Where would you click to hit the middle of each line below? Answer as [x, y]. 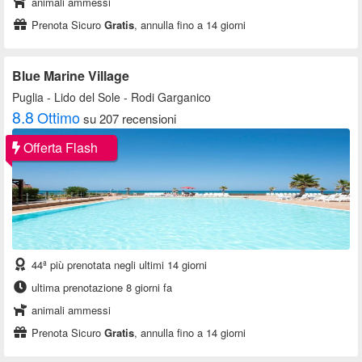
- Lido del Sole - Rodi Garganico [127, 97]
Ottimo [59, 118]
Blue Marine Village [71, 76]
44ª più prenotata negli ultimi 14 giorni [118, 265]
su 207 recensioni [130, 119]
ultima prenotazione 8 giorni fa [100, 288]
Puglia [28, 97]
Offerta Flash [59, 148]
